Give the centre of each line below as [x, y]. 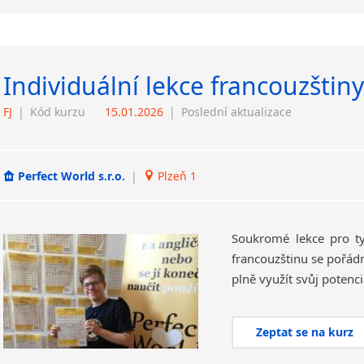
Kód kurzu [58, 112]
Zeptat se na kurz [305, 332]
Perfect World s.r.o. [71, 175]
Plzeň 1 [175, 175]
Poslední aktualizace [236, 112]
